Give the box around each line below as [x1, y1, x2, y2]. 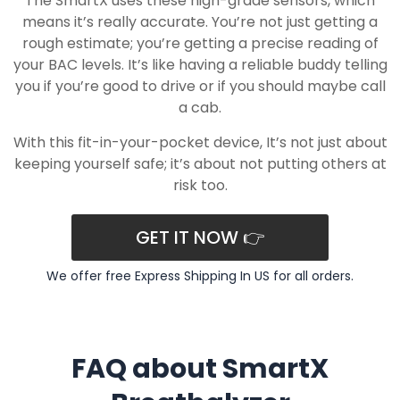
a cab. [179, 97, 221, 119]
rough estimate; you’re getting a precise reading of [21, 33, 379, 54]
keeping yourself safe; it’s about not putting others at [13, 154, 387, 175]
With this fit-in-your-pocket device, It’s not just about [12, 132, 387, 154]
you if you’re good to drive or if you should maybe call [14, 76, 386, 97]
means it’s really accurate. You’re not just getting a [22, 12, 378, 33]
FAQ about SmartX [71, 350, 329, 388]
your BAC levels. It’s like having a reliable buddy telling [12, 54, 387, 76]
